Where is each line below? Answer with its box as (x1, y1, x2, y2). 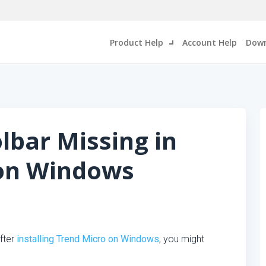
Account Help (182, 36, 237, 48)
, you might (159, 233, 204, 245)
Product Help (110, 36, 163, 48)
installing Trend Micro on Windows (17, 233, 159, 245)
